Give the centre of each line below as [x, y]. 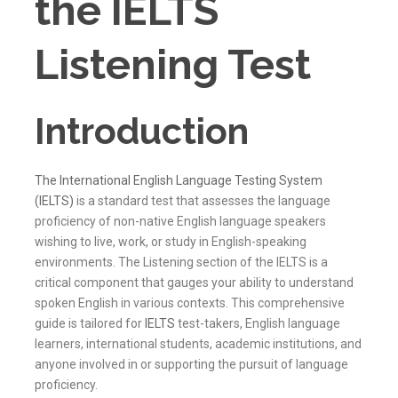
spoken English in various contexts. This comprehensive [190, 302]
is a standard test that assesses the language [202, 200]
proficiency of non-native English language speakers [180, 221]
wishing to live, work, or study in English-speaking [171, 241]
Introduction [142, 131]
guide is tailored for [90, 323]
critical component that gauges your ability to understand [194, 282]
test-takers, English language [259, 323]
